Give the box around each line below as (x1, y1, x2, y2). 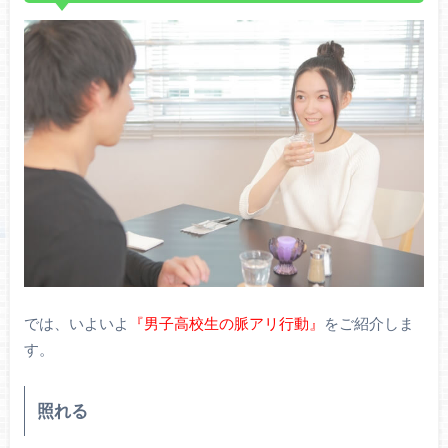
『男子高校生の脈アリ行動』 (128, 313, 324, 332)
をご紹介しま (323, 313, 414, 332)
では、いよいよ (23, 313, 129, 332)
